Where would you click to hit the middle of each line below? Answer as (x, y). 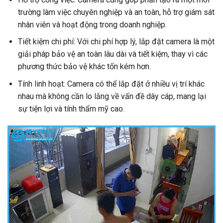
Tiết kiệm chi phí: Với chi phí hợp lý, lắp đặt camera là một (116, 42)
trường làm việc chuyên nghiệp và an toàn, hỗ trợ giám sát (116, 12)
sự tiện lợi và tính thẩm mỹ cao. (71, 109)
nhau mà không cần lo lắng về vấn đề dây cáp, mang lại (112, 96)
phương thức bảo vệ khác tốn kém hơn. (84, 67)
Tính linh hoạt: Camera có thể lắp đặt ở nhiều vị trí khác (111, 84)
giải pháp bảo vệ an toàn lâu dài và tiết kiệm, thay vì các (112, 54)
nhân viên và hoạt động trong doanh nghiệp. (92, 24)
